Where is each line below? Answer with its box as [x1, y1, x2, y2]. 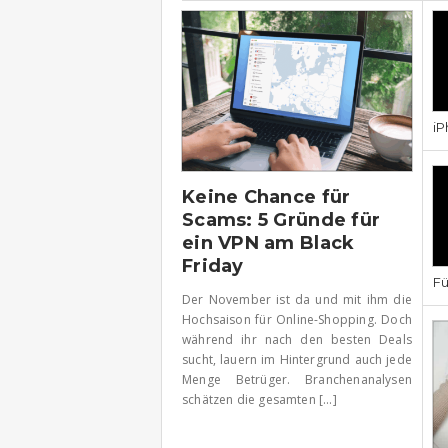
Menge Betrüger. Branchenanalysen [182, 370, 412, 388]
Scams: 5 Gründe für [182, 208, 381, 231]
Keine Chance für [182, 185, 351, 208]
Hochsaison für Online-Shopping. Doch [182, 310, 412, 328]
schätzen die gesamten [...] [182, 390, 337, 408]
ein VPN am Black [182, 231, 355, 254]
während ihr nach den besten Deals [182, 330, 412, 348]
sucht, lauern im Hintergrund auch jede [182, 350, 412, 368]
